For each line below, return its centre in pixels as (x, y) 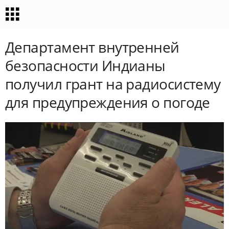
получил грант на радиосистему (113, 84)
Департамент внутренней (92, 47)
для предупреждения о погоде (108, 102)
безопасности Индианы (85, 65)
